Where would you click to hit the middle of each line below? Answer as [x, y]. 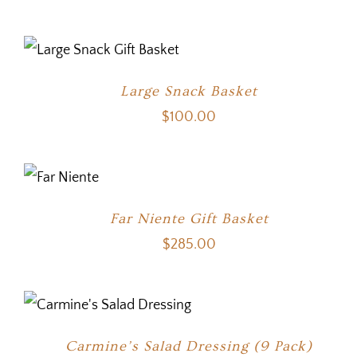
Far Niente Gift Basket [189, 219]
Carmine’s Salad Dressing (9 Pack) [189, 346]
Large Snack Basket [189, 91]
